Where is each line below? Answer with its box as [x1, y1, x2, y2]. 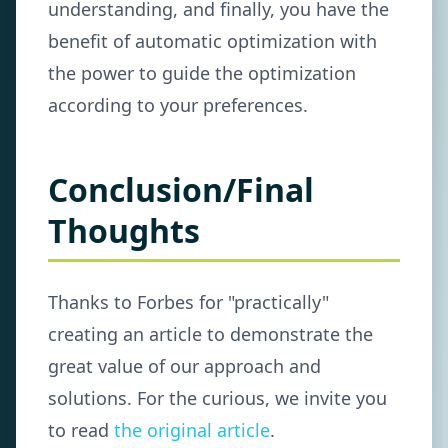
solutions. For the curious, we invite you [48, 386, 387, 410]
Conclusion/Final [48, 168, 314, 211]
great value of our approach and [48, 354, 321, 378]
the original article [114, 418, 270, 442]
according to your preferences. [48, 93, 308, 117]
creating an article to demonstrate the [48, 322, 373, 346]
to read [48, 418, 114, 442]
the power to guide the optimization [48, 61, 356, 85]
